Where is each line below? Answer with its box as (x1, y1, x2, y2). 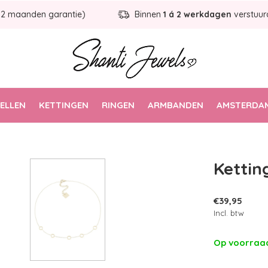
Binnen (132, 9, 163, 20)
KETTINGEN (39, 99, 89, 111)
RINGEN (102, 99, 135, 111)
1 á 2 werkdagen (163, 9, 232, 20)
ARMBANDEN (148, 99, 203, 111)
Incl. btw (214, 208, 244, 218)
